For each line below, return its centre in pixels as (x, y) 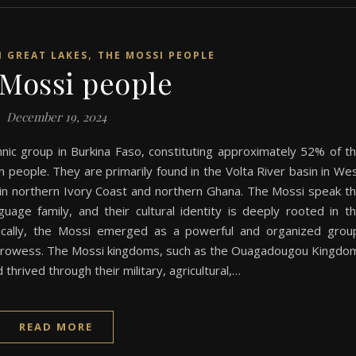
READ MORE (56, 326)
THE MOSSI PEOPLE (157, 55)
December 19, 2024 (56, 116)
